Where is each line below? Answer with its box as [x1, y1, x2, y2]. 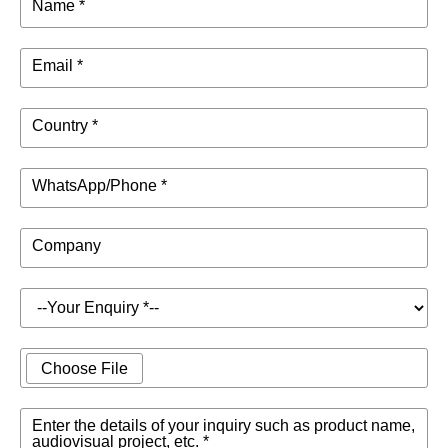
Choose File [41, 360, 128, 378]
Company [32, 237, 101, 255]
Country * [32, 117, 98, 135]
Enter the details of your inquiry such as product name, [32, 417, 415, 435]
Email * [32, 57, 83, 75]
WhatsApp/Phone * [32, 177, 167, 195]
